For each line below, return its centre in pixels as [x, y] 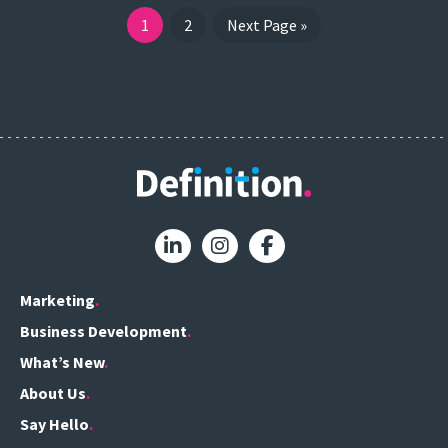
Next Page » [267, 24]
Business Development [103, 331]
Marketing [57, 300]
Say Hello [54, 424]
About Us [53, 393]
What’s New [62, 362]
